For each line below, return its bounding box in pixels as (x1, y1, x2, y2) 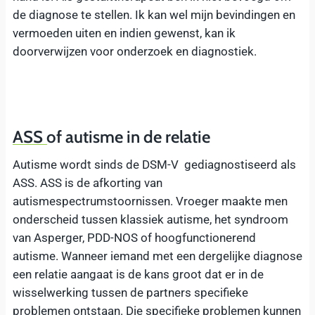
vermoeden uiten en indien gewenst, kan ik (13, 25, 236, 40)
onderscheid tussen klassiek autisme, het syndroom (13, 212, 288, 226)
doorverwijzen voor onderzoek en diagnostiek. (13, 44, 257, 58)
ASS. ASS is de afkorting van (13, 175, 162, 190)
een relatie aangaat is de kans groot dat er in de (13, 266, 264, 281)
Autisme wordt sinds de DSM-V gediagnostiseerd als (13, 157, 296, 172)
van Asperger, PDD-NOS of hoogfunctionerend (13, 230, 256, 245)
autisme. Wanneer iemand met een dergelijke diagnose (13, 248, 302, 263)
